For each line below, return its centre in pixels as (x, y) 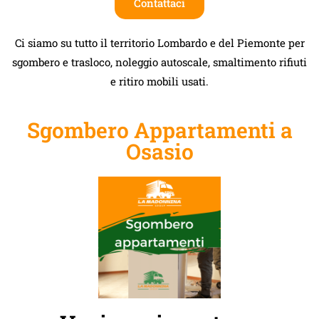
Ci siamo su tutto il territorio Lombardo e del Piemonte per (159, 42)
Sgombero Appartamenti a (159, 130)
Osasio (159, 151)
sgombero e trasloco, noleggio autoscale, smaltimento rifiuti (159, 62)
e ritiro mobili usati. (159, 81)
